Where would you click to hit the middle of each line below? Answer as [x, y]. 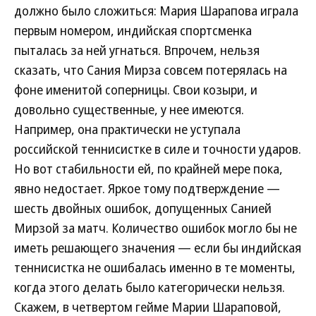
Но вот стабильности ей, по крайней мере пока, [148, 169]
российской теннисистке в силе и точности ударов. [158, 149]
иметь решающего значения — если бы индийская [158, 248]
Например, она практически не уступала [127, 129]
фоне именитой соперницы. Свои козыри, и [136, 90]
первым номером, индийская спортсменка [133, 30]
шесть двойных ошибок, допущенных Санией [143, 208]
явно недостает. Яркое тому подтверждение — [147, 188]
